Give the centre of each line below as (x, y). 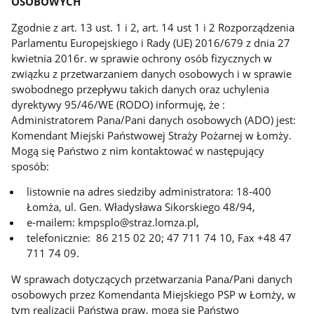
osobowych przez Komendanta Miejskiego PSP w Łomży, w (154, 295)
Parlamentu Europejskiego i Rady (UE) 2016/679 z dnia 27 (151, 42)
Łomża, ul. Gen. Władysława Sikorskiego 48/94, (141, 207)
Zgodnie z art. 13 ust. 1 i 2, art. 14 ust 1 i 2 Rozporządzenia (153, 27)
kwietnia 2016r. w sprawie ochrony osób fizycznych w (142, 58)
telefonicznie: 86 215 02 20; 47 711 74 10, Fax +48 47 (159, 238)
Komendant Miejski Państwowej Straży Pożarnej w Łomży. (152, 135)
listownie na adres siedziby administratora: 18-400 (149, 192)
